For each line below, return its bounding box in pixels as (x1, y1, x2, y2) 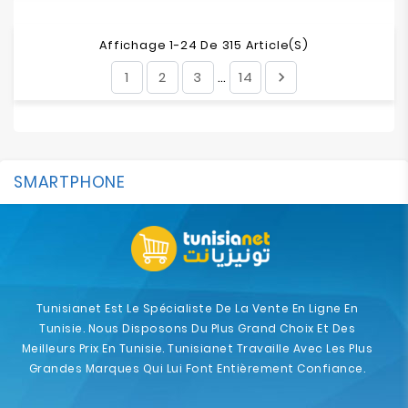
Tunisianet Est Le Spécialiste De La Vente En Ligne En (36, 301, 359, 316)
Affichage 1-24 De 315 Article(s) (99, 37, 309, 53)
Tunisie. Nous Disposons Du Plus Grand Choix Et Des (39, 321, 355, 336)
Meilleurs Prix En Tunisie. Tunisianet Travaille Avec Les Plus (21, 341, 373, 356)
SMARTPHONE (14, 171, 126, 193)
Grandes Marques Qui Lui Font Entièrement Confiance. (28, 361, 366, 376)
